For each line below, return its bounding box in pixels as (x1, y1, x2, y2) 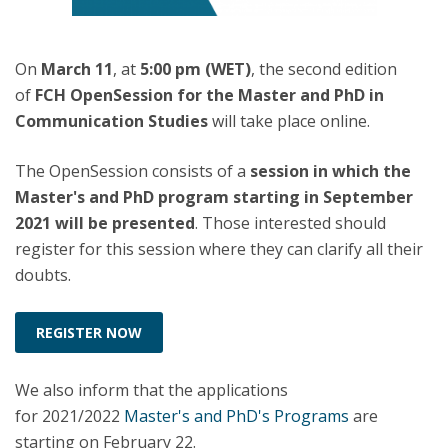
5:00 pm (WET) (140, 57, 251, 80)
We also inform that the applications (15, 378, 288, 401)
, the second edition (251, 57, 397, 80)
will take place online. (208, 109, 370, 132)
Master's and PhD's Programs (120, 404, 349, 427)
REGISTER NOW (36, 322, 142, 342)
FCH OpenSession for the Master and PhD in (35, 83, 384, 106)
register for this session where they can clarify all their (15, 237, 423, 260)
